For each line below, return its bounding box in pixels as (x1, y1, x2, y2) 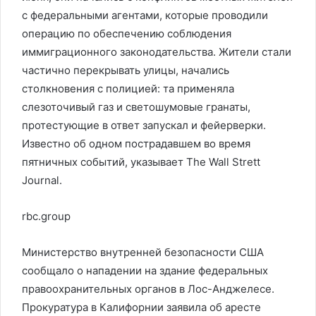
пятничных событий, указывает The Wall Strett (22, 155, 260, 169)
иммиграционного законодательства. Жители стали (22, 45, 291, 59)
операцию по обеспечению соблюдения (22, 27, 231, 40)
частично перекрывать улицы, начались (22, 63, 229, 77)
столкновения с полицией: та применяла (22, 82, 234, 95)
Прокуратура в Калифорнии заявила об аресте (22, 300, 261, 314)
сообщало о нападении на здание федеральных (22, 264, 268, 277)
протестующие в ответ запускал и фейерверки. (22, 119, 266, 132)
